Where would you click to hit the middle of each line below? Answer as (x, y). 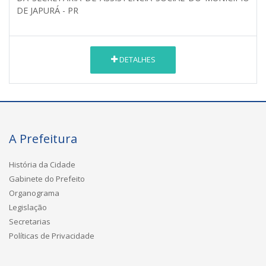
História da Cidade (42, 164)
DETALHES (136, 60)
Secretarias (30, 221)
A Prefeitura (43, 138)
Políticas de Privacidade (52, 235)
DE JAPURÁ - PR (47, 10)
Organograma (34, 193)
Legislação (28, 207)
